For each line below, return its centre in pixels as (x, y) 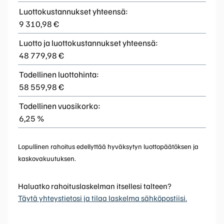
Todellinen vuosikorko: (60, 105)
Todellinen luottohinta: (59, 74)
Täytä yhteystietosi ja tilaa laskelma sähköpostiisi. (102, 198)
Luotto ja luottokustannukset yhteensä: (88, 42)
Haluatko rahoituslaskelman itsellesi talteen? (95, 186)
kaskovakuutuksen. (47, 158)
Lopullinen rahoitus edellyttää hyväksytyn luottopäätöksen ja (108, 146)
